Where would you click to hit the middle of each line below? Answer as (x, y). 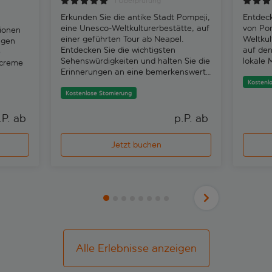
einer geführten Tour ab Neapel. (122, 39)
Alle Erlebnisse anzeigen (136, 248)
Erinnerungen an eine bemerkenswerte (136, 72)
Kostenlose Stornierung (99, 93)
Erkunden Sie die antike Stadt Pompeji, (135, 17)
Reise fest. (81, 83)
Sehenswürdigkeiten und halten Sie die (135, 61)
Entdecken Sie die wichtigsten (118, 50)
